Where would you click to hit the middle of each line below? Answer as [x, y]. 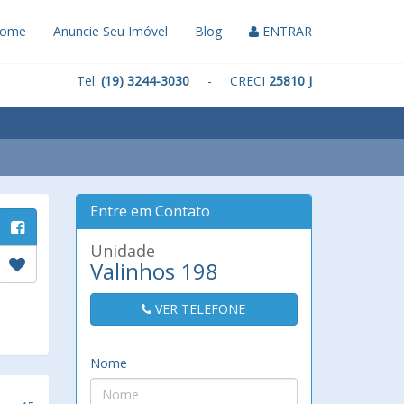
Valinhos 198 [154, 271]
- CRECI [229, 81]
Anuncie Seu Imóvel [110, 31]
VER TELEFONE [199, 309]
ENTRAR [285, 31]
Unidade [122, 251]
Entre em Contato [150, 211]
